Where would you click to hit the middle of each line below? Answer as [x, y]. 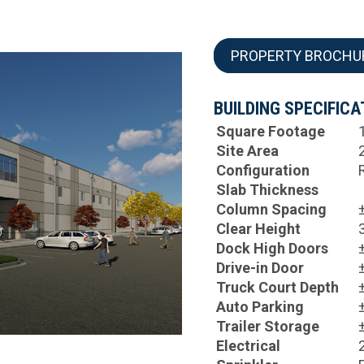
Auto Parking [260, 307]
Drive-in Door [260, 268]
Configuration [263, 171]
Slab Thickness [268, 190]
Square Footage [271, 132]
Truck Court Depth [278, 288]
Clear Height [259, 229]
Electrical [249, 346]
